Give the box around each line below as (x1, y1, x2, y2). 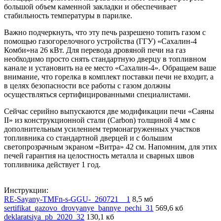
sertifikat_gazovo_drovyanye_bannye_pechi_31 (4, 203, 153, 212)
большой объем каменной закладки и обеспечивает (4, 2, 177, 11)
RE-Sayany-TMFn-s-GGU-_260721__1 (4, 194, 130, 203)
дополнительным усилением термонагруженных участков (4, 124, 200, 133)
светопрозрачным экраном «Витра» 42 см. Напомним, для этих (4, 142, 217, 151)
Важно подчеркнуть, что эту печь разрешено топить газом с (4, 28, 206, 37)
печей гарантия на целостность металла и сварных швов (4, 151, 194, 160)
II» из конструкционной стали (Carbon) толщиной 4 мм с (4, 115, 195, 124)
